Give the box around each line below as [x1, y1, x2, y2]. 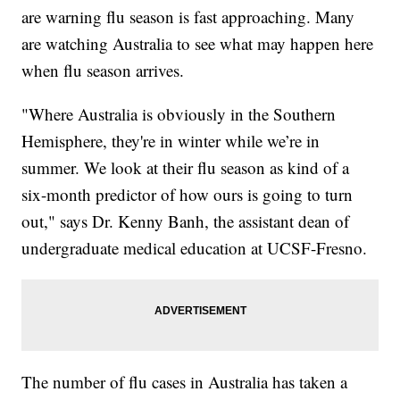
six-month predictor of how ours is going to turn [21, 183, 354, 206]
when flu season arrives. [21, 59, 185, 82]
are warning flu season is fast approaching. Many [21, 5, 355, 29]
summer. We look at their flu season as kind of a [21, 156, 350, 179]
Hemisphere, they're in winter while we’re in [21, 129, 321, 153]
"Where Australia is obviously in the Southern [21, 103, 337, 126]
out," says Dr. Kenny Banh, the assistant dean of [21, 210, 350, 233]
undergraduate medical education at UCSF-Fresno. [21, 237, 368, 260]
